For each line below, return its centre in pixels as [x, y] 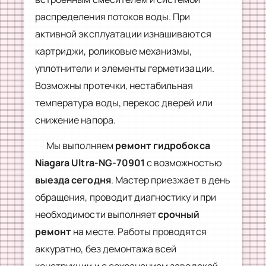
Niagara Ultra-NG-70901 [90, 162]
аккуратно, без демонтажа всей [106, 248]
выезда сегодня [73, 180]
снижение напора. [75, 120]
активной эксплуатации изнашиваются [123, 34]
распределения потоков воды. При [113, 16]
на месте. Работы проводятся [139, 231]
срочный [179, 214]
